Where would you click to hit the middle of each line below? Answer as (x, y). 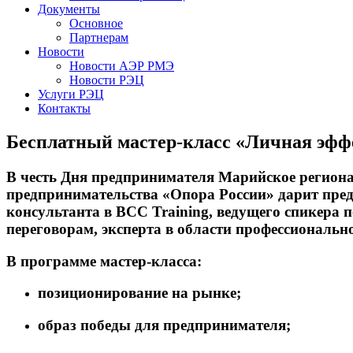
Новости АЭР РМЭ (122, 66)
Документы (69, 9)
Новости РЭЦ (107, 80)
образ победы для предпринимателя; (164, 325)
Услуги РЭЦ (71, 94)
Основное (96, 23)
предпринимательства (84, 194)
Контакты (64, 108)
